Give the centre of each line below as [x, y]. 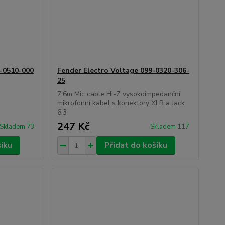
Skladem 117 [170, 127]
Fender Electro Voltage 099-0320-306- [123, 71]
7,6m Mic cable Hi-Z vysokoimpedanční [119, 94]
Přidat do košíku [136, 145]
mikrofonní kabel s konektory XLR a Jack [121, 103]
